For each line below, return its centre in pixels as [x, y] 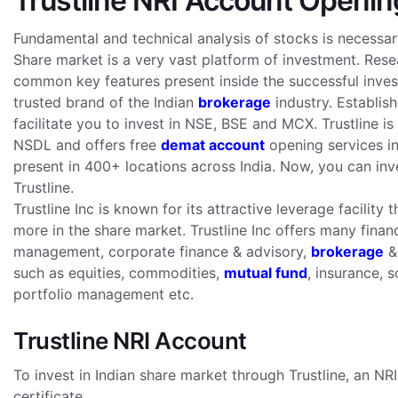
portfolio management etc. [103, 294]
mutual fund [266, 273]
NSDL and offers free [87, 145]
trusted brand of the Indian [106, 102]
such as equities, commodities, [119, 273]
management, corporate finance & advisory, [162, 251]
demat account [213, 145]
